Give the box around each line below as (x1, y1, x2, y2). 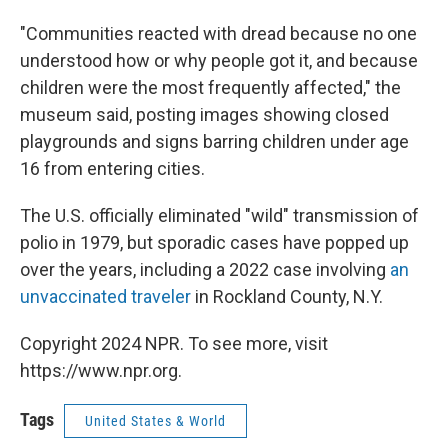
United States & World (85, 412, 226, 429)
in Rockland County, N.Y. (191, 285, 383, 307)
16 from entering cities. (20, 157, 205, 179)
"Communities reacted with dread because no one (20, 22, 417, 44)
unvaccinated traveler (20, 285, 191, 307)
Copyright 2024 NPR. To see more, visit (20, 332, 328, 354)
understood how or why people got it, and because (20, 49, 418, 71)
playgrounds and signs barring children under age (20, 130, 409, 152)
